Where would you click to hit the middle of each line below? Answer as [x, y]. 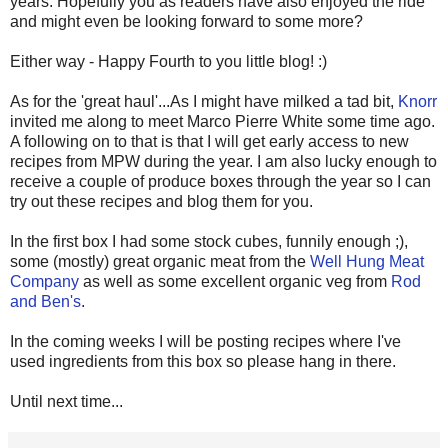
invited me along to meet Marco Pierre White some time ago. [222, 121]
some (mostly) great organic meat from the [160, 261]
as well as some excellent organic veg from [235, 281]
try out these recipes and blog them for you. [161, 201]
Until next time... [66, 401]
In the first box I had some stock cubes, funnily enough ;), [209, 241]
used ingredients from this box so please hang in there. [203, 361]
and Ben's [45, 301]
